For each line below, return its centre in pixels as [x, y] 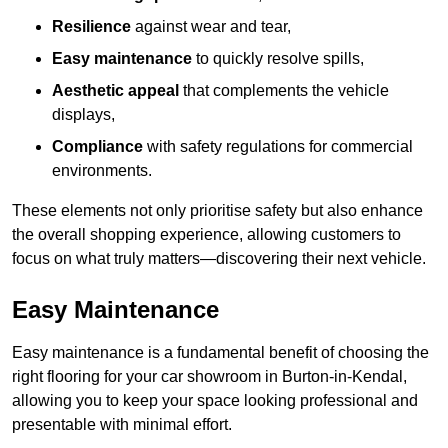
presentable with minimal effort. [122, 425]
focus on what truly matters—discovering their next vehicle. [219, 259]
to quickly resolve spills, [278, 59]
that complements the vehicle [284, 91]
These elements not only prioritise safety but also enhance [217, 211]
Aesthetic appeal [115, 91]
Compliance [97, 147]
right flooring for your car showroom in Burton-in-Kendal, [209, 377]
